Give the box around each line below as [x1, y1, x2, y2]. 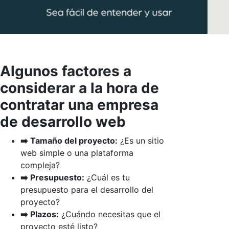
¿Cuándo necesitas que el [59, 209, 161, 219]
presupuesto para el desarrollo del [20, 184, 153, 195]
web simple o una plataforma [20, 147, 133, 158]
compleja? [20, 159, 60, 170]
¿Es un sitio [118, 135, 164, 146]
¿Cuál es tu [84, 172, 130, 182]
